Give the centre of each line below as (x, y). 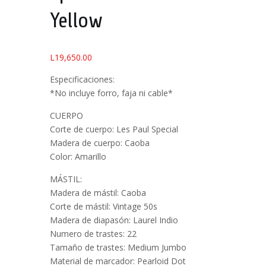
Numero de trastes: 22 (93, 234)
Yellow (76, 20)
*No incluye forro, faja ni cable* (111, 93)
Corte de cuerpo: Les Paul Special (114, 129)
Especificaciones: (82, 79)
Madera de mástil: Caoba (98, 193)
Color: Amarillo (78, 157)
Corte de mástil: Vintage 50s (104, 207)
